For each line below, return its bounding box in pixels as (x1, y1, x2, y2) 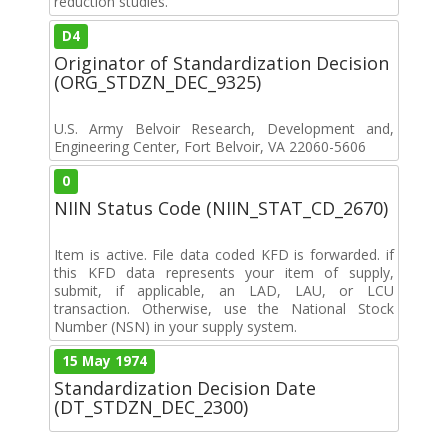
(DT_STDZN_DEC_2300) (54, 394, 248, 419)
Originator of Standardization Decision (54, 50, 389, 75)
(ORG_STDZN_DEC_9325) (54, 69, 261, 94)
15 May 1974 (62, 351, 148, 370)
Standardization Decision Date (54, 375, 316, 400)
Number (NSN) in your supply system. (54, 316, 297, 336)
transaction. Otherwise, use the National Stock (54, 298, 394, 318)
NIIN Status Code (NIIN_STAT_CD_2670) (54, 195, 388, 220)
